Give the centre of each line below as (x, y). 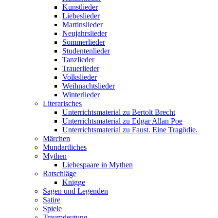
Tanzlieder (78, 59)
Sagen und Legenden (75, 191)
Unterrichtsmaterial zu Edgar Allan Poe (122, 121)
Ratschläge (60, 173)
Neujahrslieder (85, 33)
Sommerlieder (84, 42)
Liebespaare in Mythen (98, 164)
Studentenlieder (86, 51)
